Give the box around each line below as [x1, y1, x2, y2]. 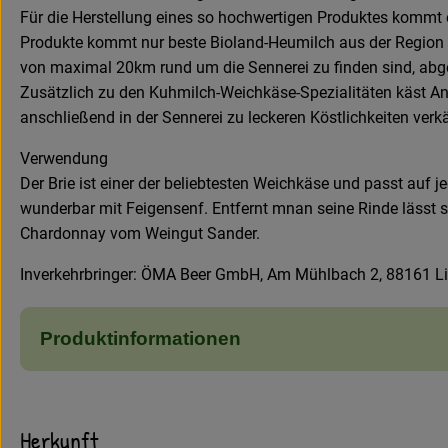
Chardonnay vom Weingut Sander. [20, 223, 260, 243]
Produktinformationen [40, 327, 241, 349]
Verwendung [20, 148, 108, 168]
